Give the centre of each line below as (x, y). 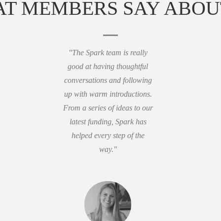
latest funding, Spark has (108, 122)
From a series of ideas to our (108, 108)
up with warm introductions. (108, 94)
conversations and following (108, 80)
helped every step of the (108, 135)
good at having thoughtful (108, 66)
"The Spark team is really (108, 53)
